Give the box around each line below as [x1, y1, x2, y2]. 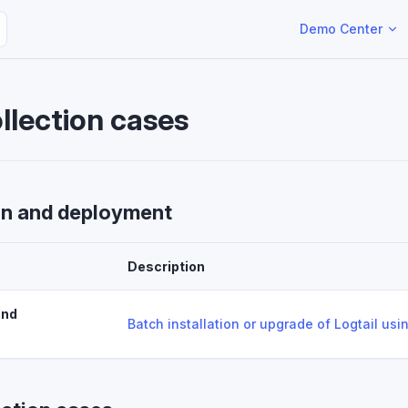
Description [127, 259, 205, 274]
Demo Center [300, 21, 382, 36]
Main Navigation [289, 2, 395, 20]
